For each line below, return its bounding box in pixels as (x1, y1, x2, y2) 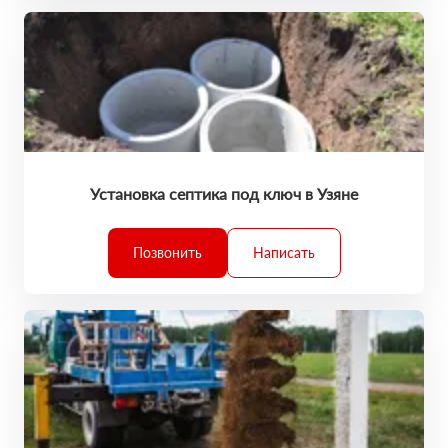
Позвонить (132, 244, 202, 261)
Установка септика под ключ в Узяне (90, 184, 358, 203)
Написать (252, 244, 315, 261)
